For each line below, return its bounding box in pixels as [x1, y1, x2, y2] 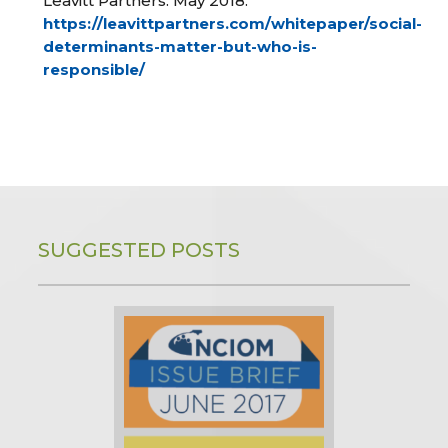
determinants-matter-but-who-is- [43, 37, 318, 57]
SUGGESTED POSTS [38, 238, 241, 263]
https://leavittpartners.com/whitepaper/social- [43, 14, 423, 34]
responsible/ [43, 60, 146, 80]
